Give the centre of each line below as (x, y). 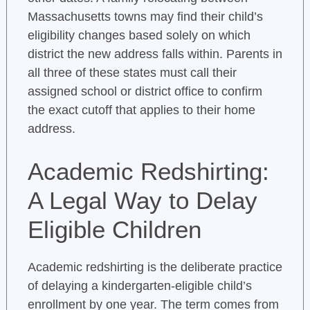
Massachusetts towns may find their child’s (145, 17)
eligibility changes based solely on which (139, 36)
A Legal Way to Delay (142, 201)
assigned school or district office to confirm (145, 92)
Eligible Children (114, 230)
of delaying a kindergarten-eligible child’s (139, 286)
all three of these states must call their (132, 73)
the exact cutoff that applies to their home (141, 110)
